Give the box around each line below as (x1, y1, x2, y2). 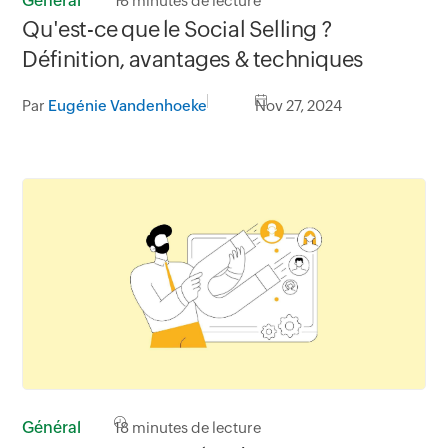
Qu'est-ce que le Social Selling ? (22, 17, 333, 43)
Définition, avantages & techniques (22, 47, 363, 73)
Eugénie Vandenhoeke (48, 97, 208, 115)
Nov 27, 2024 (255, 97, 343, 115)
